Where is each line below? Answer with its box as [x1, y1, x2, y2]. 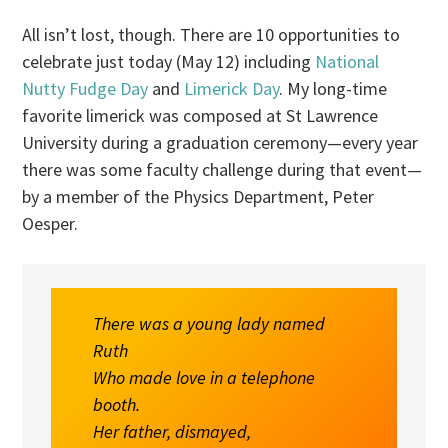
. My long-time [279, 76, 388, 100]
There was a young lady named [93, 312, 326, 336]
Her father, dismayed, [93, 420, 252, 444]
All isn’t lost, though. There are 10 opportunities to [22, 22, 401, 46]
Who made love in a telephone [93, 366, 316, 390]
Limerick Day [184, 76, 280, 100]
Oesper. [22, 211, 79, 235]
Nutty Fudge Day [22, 76, 149, 100]
